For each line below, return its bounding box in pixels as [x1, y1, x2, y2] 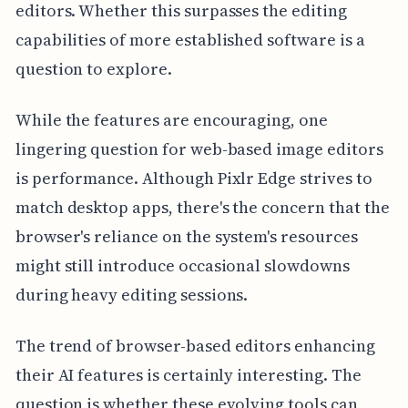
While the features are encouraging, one [15, 108, 328, 132]
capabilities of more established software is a [15, 28, 365, 52]
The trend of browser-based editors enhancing [15, 334, 375, 358]
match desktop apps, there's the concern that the [15, 196, 390, 219]
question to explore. [15, 57, 172, 81]
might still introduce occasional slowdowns [15, 254, 350, 278]
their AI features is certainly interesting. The [15, 363, 362, 387]
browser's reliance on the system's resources [15, 225, 358, 249]
